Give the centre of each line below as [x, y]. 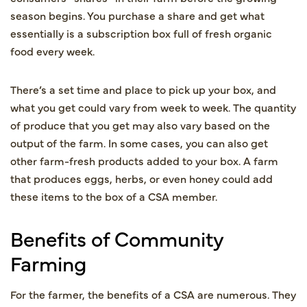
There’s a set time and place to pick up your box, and [143, 89]
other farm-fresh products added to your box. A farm [144, 160]
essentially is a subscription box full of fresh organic [141, 33]
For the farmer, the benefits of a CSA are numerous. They [153, 294]
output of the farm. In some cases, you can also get [139, 142]
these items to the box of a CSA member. [114, 196]
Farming [48, 262]
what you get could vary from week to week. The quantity [153, 107]
